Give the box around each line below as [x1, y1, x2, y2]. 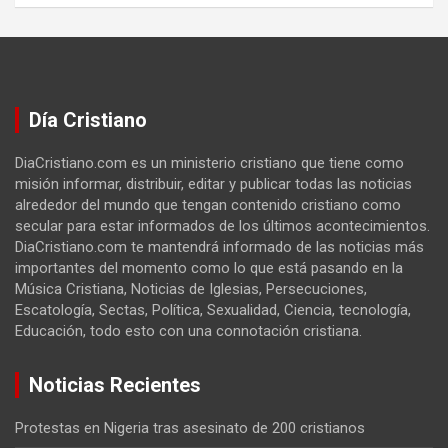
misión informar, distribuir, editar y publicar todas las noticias [15, 174, 412, 193]
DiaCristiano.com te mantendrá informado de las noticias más [15, 237, 424, 256]
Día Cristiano [29, 107, 147, 132]
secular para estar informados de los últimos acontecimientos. [15, 216, 430, 235]
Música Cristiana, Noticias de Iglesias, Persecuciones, [15, 279, 367, 298]
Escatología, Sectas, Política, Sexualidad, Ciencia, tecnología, [15, 300, 411, 319]
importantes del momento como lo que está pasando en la [15, 258, 403, 277]
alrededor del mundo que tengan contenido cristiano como [15, 195, 401, 214]
